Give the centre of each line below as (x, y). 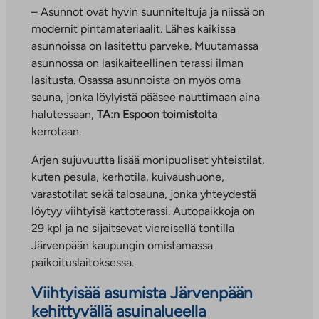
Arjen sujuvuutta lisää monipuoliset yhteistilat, (148, 159)
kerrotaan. (56, 131)
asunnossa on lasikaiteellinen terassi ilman (137, 63)
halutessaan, (64, 114)
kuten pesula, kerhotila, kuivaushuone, (128, 177)
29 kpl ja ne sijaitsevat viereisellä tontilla (133, 228)
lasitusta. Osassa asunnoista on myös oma (136, 80)
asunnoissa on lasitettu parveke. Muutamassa (145, 46)
